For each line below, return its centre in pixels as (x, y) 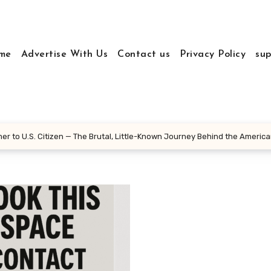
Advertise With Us (64, 54)
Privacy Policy (213, 54)
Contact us (144, 54)
